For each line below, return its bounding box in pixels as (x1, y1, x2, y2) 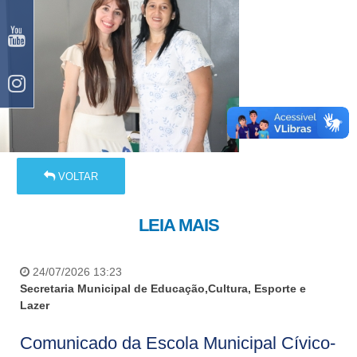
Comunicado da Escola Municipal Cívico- (20, 333, 335, 353)
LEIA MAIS (138, 215, 219, 235)
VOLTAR (55, 170, 99, 182)
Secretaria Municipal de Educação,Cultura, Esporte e (20, 282, 306, 295)
